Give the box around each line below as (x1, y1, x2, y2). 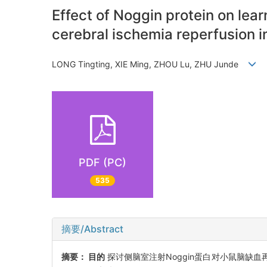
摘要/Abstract (61, 223, 123, 235)
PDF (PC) (79, 156, 126, 169)
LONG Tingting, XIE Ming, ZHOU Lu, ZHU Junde (52, 58, 248, 69)
